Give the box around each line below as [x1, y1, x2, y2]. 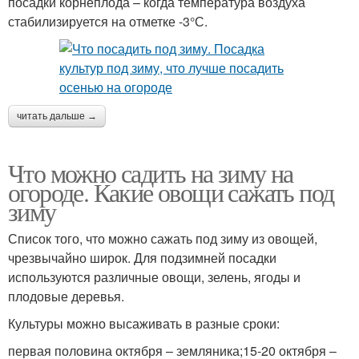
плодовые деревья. [8, 287, 124, 306]
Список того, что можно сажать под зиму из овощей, [8, 229, 317, 248]
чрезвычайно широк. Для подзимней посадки [8, 248, 276, 268]
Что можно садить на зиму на [8, 155, 293, 191]
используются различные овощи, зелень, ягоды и [8, 268, 301, 287]
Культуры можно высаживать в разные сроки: [8, 314, 280, 333]
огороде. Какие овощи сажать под [8, 175, 334, 210]
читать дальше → [17, 111, 97, 123]
